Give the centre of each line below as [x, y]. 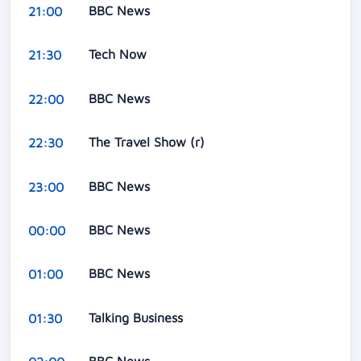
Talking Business [137, 317]
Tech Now [119, 54]
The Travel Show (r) [148, 142]
